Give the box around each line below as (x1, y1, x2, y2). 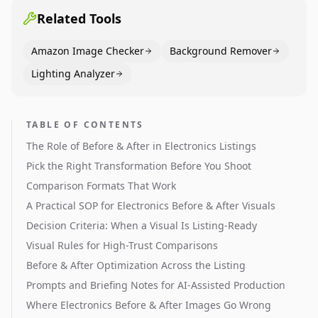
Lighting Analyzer (31, 67, 115, 80)
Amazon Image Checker (31, 44, 144, 57)
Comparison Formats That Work (26, 179, 176, 192)
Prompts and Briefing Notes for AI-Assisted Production (26, 278, 285, 292)
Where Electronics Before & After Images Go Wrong (26, 298, 271, 312)
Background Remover (170, 44, 272, 57)
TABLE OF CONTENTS (26, 119, 144, 131)
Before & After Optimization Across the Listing (26, 258, 246, 272)
